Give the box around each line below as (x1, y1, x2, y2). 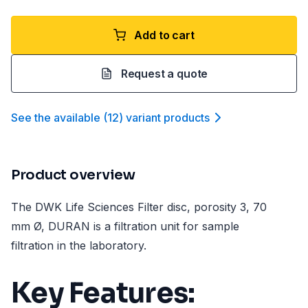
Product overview (11, 166, 135, 184)
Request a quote (120, 67, 208, 80)
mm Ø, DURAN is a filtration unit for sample (11, 219, 239, 233)
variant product (126, 111, 204, 124)
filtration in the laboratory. (11, 239, 146, 252)
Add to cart (134, 28, 195, 42)
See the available (11, 111, 100, 124)
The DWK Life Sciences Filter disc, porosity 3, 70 (11, 200, 267, 214)
